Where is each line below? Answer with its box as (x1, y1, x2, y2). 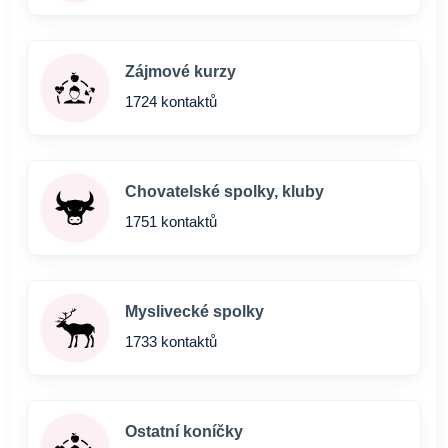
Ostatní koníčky (125, 423, 243, 440)
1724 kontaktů (125, 93, 217, 110)
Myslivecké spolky (125, 303, 264, 320)
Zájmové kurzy (125, 63, 236, 80)
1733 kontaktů (125, 333, 217, 350)
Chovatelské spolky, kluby (125, 183, 324, 200)
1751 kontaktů (125, 213, 217, 230)
